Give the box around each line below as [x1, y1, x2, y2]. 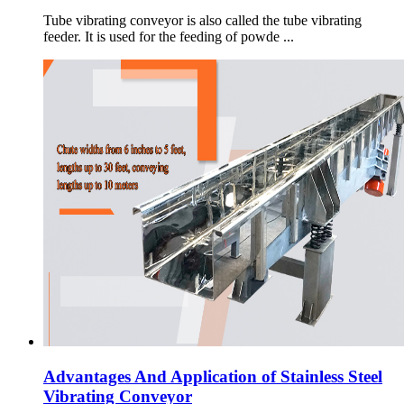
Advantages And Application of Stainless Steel [43, 366, 382, 386]
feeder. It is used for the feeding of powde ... [43, 29, 294, 45]
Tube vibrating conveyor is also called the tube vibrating [43, 13, 362, 29]
